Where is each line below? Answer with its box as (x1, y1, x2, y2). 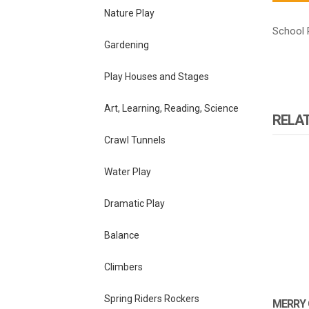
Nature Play (103, 7, 154, 19)
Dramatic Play (103, 197, 165, 209)
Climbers (103, 261, 143, 272)
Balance (103, 229, 139, 241)
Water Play (103, 166, 151, 177)
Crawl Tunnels (103, 134, 166, 146)
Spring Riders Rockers (103, 292, 199, 304)
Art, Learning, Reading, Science (103, 102, 239, 114)
